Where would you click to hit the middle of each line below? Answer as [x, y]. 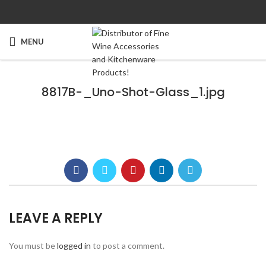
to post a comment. [128, 246]
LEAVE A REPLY [56, 218]
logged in [74, 246]
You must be [33, 246]
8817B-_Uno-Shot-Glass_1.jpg [133, 92]
